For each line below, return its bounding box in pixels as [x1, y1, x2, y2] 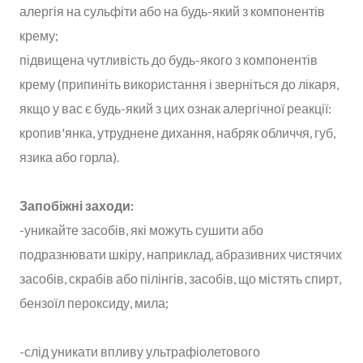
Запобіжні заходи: [19, 197, 134, 213]
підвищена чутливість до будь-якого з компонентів [19, 51, 318, 67]
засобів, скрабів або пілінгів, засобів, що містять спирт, [19, 270, 341, 286]
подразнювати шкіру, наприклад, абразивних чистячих [19, 246, 342, 262]
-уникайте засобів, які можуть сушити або [19, 221, 263, 237]
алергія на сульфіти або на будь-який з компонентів [19, 2, 325, 19]
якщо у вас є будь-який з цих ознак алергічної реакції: [19, 100, 331, 116]
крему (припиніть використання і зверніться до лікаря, [19, 75, 339, 92]
